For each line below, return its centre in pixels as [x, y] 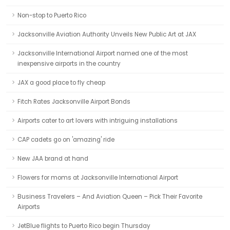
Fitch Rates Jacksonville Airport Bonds [74, 102]
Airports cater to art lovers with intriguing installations [98, 121]
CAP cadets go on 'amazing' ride [66, 140]
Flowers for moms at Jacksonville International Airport [98, 178]
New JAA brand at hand [53, 159]
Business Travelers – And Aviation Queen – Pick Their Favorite [110, 197]
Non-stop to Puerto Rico [52, 15]
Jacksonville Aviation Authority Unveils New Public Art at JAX [107, 34]
